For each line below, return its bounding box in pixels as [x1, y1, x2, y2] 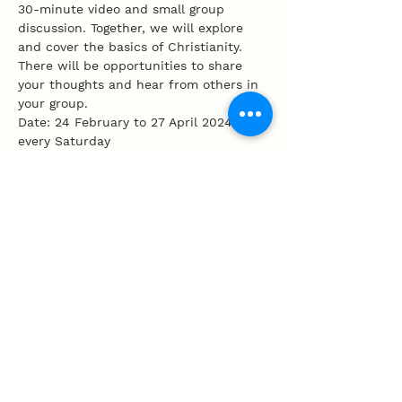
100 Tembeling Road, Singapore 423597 [18, 364, 258, 379]
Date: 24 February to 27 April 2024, [18, 115, 240, 129]
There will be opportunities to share [18, 58, 247, 73]
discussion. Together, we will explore [18, 21, 248, 35]
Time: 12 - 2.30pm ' [18, 153, 135, 167]
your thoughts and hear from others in [18, 77, 263, 92]
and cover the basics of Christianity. [18, 39, 247, 54]
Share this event [18, 249, 162, 271]
